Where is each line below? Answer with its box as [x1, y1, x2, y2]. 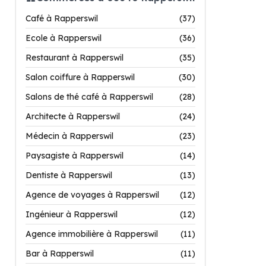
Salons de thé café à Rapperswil [26, 91, 153, 102]
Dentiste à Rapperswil [26, 170, 112, 180]
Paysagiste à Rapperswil [26, 150, 123, 161]
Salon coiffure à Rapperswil [26, 72, 135, 83]
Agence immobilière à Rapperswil [26, 229, 158, 239]
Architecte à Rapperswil [26, 111, 120, 122]
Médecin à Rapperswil [26, 131, 113, 141]
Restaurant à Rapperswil [26, 52, 123, 63]
